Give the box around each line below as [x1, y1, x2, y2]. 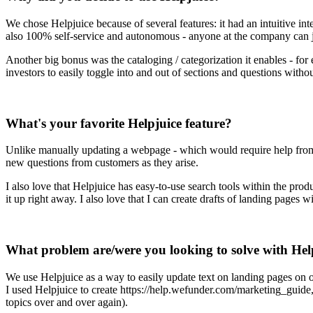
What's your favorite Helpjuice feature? [6, 115, 232, 131]
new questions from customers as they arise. [6, 156, 201, 169]
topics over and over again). [6, 296, 128, 308]
